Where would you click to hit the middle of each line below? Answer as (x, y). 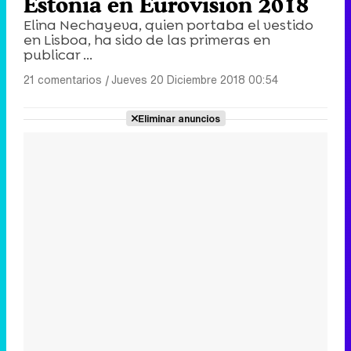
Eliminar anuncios (179, 119)
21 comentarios (63, 80)
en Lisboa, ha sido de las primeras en (147, 40)
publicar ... (58, 55)
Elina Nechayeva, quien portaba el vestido (168, 25)
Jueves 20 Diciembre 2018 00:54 (195, 80)
